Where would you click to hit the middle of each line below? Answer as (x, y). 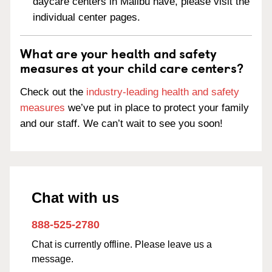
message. (53, 259)
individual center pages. (87, 18)
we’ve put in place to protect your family (157, 108)
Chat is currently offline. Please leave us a (122, 244)
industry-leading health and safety (163, 92)
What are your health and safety (118, 53)
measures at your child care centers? (132, 68)
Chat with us (75, 198)
